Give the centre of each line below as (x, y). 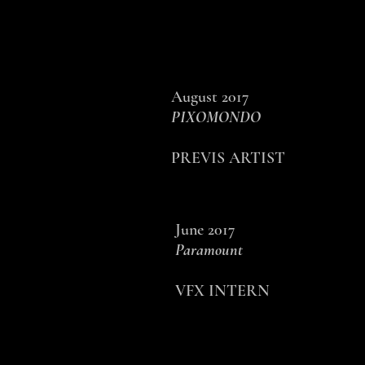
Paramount (209, 250)
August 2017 (210, 97)
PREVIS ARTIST (228, 158)
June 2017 (205, 230)
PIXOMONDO (216, 117)
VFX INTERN (222, 291)
